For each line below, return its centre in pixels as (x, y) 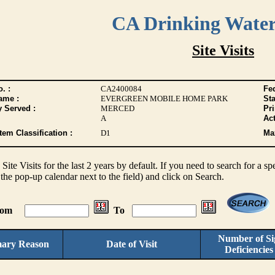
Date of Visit (132, 244)
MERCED (117, 108)
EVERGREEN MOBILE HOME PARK (164, 99)
